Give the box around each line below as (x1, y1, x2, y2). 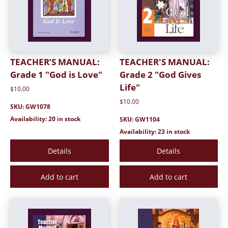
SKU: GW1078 (10, 103, 50, 111)
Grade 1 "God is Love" (10, 68, 102, 80)
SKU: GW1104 (119, 116, 160, 124)
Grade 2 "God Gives (119, 68, 201, 80)
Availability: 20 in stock (10, 115, 80, 123)
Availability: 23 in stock (119, 128, 190, 136)
